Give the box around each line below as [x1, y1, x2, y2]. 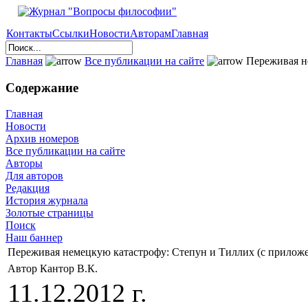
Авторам [130, 27, 171, 39]
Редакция [5, 182, 49, 195]
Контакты [6, 27, 52, 39]
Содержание [5, 80, 78, 95]
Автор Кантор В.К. [8, 263, 100, 275]
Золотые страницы [5, 207, 93, 219]
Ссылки [52, 27, 89, 39]
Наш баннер [5, 232, 63, 244]
